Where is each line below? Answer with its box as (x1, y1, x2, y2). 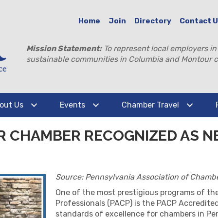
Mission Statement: (26, 44, 102, 53)
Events (60, 100, 85, 109)
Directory (134, 16, 172, 25)
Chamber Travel (122, 100, 179, 109)
